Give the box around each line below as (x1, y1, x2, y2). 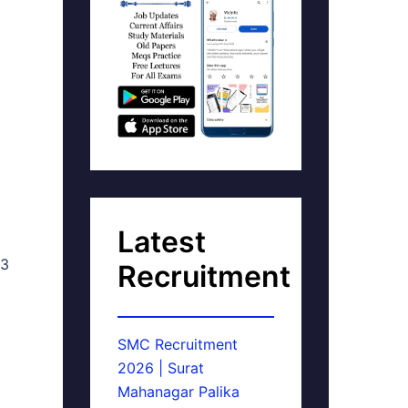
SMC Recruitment (117, 335, 238, 353)
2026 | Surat (117, 359, 204, 377)
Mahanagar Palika (117, 382, 240, 401)
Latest (117, 224, 206, 260)
